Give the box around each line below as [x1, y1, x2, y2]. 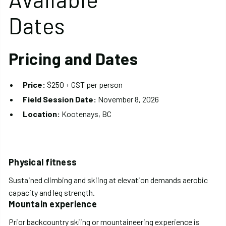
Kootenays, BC [60, 108, 111, 119]
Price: [23, 79, 45, 89]
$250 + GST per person [45, 79, 123, 89]
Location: [23, 108, 60, 119]
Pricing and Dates [9, 48, 138, 68]
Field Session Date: [23, 94, 96, 104]
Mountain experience [9, 198, 97, 209]
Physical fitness [9, 156, 77, 167]
